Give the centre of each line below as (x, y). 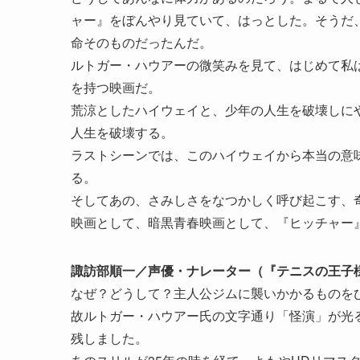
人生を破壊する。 (122, 133)
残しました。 (109, 338)
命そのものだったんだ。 (141, 43)
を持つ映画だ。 (116, 88)
